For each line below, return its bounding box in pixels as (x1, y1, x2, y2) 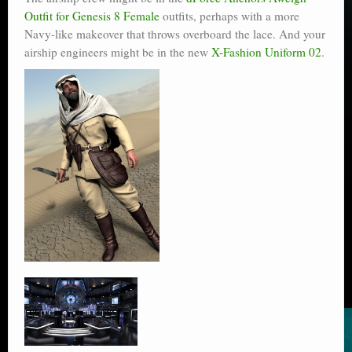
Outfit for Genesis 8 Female (24, 7, 159, 24)
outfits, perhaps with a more (159, 7, 299, 24)
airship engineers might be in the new (24, 43, 211, 60)
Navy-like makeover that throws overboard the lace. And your (24, 25, 325, 42)
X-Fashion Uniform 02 (211, 43, 321, 60)
